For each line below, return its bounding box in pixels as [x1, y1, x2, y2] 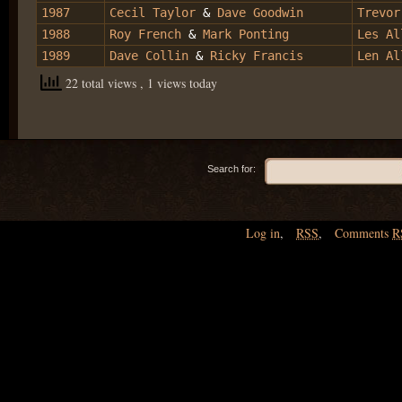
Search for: [207, 162, 256, 174]
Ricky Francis [203, 48, 303, 63]
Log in [246, 223, 280, 241]
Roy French [109, 26, 188, 41]
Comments [335, 223, 392, 241]
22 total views [62, 74, 140, 92]
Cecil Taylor [109, 4, 196, 20]
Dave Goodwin [217, 4, 303, 20]
